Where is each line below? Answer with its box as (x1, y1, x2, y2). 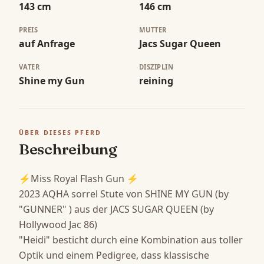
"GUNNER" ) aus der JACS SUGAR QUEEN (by (19, 203, 214, 216)
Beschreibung (19, 140, 117, 159)
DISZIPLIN (139, 62, 174, 72)
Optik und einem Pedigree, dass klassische (19, 249, 209, 262)
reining (139, 74, 173, 88)
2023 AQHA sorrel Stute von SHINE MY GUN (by (19, 187, 229, 201)
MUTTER (139, 25, 167, 35)
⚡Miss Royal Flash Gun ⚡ (19, 172, 138, 186)
